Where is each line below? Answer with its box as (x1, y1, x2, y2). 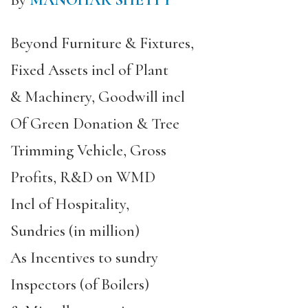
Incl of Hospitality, (10, 195, 129, 214)
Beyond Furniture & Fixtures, (10, 34, 194, 53)
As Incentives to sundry (10, 248, 158, 267)
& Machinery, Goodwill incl (10, 87, 185, 107)
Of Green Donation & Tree (10, 114, 179, 133)
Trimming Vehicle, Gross (10, 141, 166, 160)
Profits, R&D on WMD (10, 168, 155, 187)
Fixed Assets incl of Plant (10, 60, 168, 80)
